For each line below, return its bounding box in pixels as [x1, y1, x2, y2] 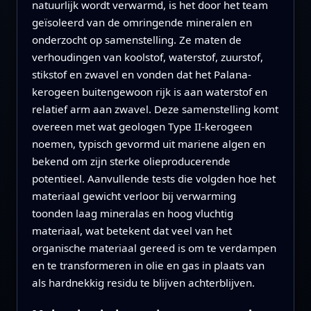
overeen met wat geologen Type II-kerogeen [31, 119, 252, 134]
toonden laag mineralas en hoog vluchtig [31, 206, 233, 221]
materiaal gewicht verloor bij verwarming [31, 189, 236, 203]
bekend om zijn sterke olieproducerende [31, 154, 230, 169]
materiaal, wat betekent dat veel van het [31, 224, 232, 238]
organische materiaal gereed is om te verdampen [31, 241, 276, 255]
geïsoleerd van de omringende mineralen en [31, 15, 252, 30]
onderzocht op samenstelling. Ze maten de [31, 33, 242, 47]
